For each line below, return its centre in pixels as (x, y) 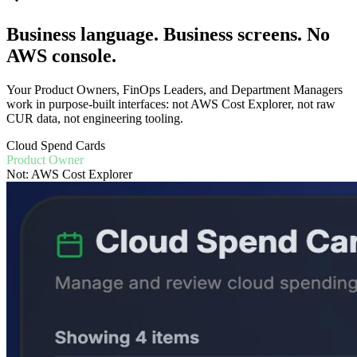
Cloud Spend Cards (56, 145)
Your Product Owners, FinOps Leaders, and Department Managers (175, 89)
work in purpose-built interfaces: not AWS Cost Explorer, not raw (171, 104)
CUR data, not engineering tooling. (95, 118)
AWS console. (61, 55)
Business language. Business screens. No (168, 34)
